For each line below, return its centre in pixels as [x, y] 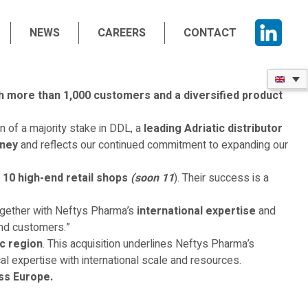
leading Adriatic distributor [213, 129]
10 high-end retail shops [65, 178]
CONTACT [210, 33]
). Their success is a [221, 178]
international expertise [196, 211]
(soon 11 [152, 178]
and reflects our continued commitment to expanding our [153, 145]
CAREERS [122, 33]
